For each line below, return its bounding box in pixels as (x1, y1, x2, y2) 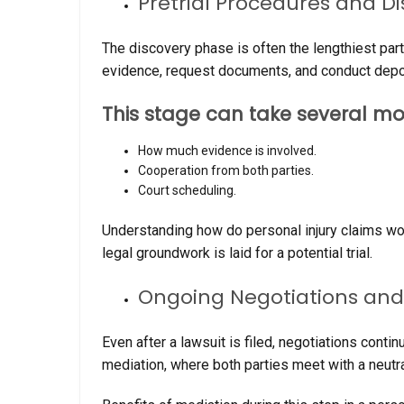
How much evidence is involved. (138, 143, 317, 159)
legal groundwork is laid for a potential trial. (102, 244, 372, 262)
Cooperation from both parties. (138, 163, 314, 179)
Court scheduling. (138, 183, 236, 198)
